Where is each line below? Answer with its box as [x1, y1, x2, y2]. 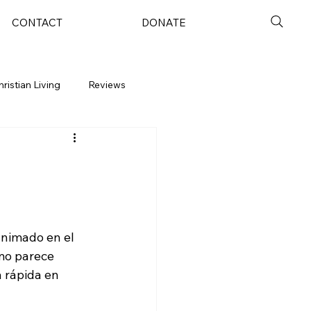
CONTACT [12, 16, 63, 30]
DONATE [142, 16, 185, 30]
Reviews [88, 78, 126, 91]
